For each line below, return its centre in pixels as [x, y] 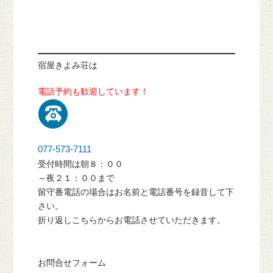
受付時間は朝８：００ [81, 164]
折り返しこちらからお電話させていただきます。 [132, 220]
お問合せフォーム [72, 263]
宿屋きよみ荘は [68, 66]
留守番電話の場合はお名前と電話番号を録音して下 [136, 192]
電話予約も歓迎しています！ [94, 92]
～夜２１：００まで [76, 178]
